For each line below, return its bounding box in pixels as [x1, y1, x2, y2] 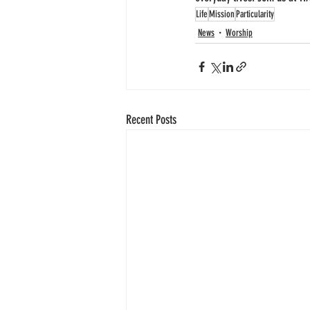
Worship [226, 26, 253, 39]
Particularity [236, 8, 274, 20]
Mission [209, 8, 235, 20]
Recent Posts [126, 112, 176, 127]
